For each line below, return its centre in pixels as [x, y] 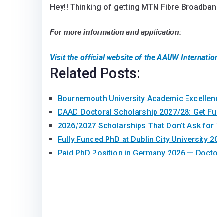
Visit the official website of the [104, 57]
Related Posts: [95, 73]
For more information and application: [117, 32]
